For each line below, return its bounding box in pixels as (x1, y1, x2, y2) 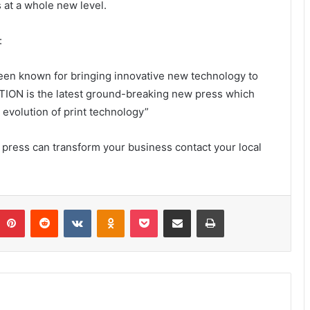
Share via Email (190, 203, 212, 215)
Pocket (157, 203, 187, 215)
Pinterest (24, 203, 64, 215)
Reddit (57, 203, 85, 215)
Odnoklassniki (124, 203, 183, 215)
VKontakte (91, 203, 135, 215)
